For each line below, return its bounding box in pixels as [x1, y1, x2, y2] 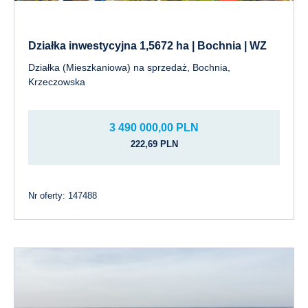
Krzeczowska [28, 76, 85, 87]
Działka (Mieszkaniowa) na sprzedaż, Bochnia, [28, 62, 230, 73]
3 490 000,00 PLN [109, 122, 199, 133]
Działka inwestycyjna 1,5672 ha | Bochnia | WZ [28, 40, 267, 52]
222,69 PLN [130, 139, 178, 149]
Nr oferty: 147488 [28, 190, 97, 201]
